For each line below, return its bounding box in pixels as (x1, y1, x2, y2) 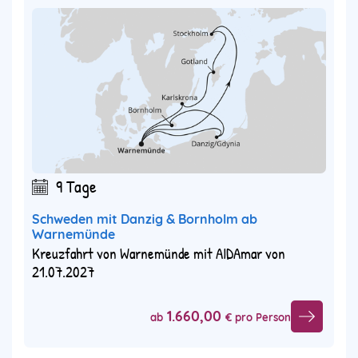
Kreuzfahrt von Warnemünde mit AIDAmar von (32, 243, 285, 265)
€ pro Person (225, 310, 291, 324)
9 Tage (56, 174, 97, 199)
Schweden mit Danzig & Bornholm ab (32, 211, 257, 228)
